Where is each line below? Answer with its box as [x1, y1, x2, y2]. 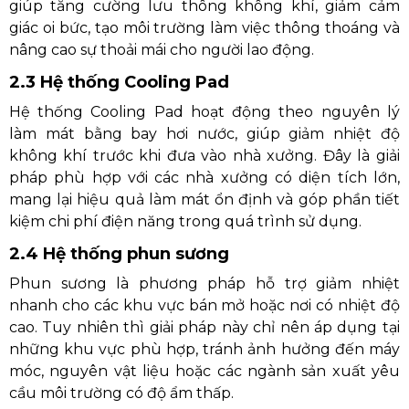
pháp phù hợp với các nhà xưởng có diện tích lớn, [9, 168, 400, 186]
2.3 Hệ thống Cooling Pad [9, 71, 229, 92]
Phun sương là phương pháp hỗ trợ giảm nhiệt [9, 274, 400, 292]
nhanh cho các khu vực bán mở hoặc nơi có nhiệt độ [9, 296, 400, 314]
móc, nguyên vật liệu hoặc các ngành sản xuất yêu [9, 362, 400, 380]
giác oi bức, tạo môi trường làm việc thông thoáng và [9, 18, 400, 37]
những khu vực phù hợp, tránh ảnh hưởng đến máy [9, 340, 400, 358]
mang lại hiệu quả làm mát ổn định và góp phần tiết [9, 190, 400, 208]
